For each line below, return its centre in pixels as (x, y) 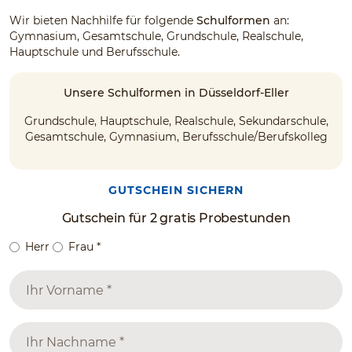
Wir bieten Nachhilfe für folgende (103, 20)
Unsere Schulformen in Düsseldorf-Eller (176, 93)
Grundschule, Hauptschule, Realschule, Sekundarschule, (176, 121)
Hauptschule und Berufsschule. (95, 52)
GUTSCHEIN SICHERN (176, 190)
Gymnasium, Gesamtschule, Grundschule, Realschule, (156, 36)
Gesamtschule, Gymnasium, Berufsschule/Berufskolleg (176, 137)
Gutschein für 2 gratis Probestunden (176, 218)
